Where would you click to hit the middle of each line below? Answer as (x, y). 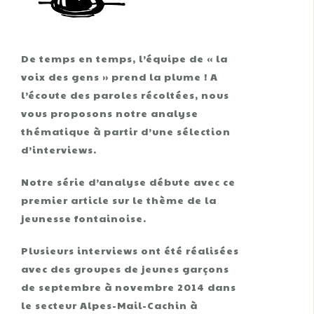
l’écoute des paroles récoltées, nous (125, 95)
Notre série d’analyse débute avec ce (128, 182)
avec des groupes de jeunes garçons (125, 268)
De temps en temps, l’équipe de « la (124, 58)
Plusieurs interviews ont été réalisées (130, 250)
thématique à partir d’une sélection (126, 131)
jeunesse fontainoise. (84, 218)
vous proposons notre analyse (110, 113)
